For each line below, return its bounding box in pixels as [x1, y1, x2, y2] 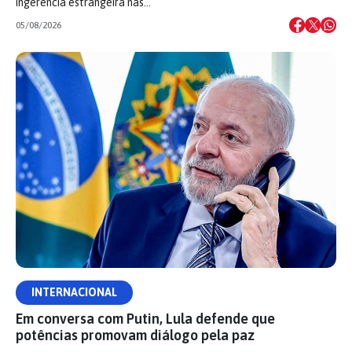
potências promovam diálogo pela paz [16, 326, 255, 343]
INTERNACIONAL [31, 285, 117, 299]
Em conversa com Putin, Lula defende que [16, 310, 275, 327]
